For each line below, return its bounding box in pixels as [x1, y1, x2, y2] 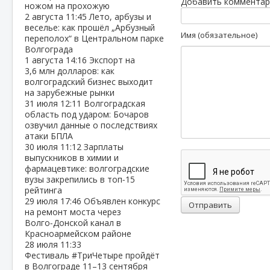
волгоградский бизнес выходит [25, 76, 153, 87]
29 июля [25, 195, 60, 207]
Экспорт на [89, 54, 135, 66]
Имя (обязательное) [181, 30, 258, 41]
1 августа [25, 54, 66, 66]
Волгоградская [84, 98, 145, 109]
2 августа [25, 11, 66, 22]
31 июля [25, 98, 60, 109]
